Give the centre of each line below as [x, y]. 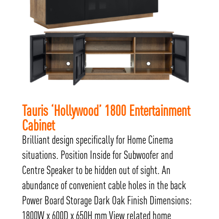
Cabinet [38, 125]
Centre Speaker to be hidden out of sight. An [96, 170]
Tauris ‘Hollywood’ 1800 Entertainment [106, 110]
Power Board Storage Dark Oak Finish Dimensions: [107, 200]
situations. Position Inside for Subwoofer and [97, 155]
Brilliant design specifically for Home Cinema [97, 140]
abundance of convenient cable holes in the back [104, 185]
